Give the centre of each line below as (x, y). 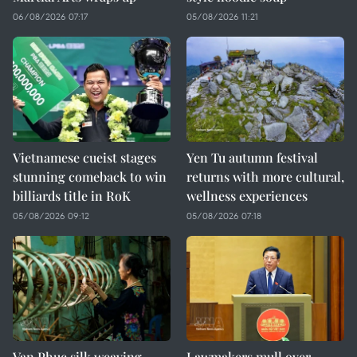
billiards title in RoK (72, 196)
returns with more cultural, (265, 177)
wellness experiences (247, 196)
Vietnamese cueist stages (84, 157)
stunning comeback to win (90, 177)
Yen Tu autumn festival (252, 157)
